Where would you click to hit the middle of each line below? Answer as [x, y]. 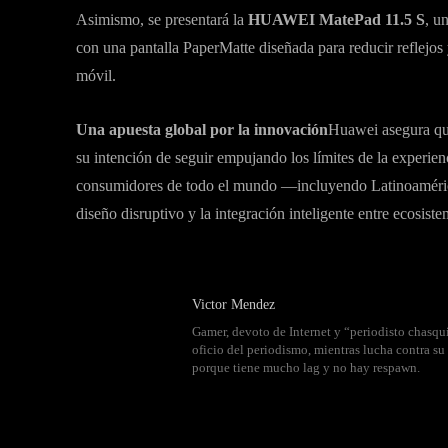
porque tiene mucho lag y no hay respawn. [306, 367]
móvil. [96, 75]
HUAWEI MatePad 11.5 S [334, 19]
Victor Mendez [233, 304]
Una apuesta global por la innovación [202, 129]
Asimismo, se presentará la [160, 19]
